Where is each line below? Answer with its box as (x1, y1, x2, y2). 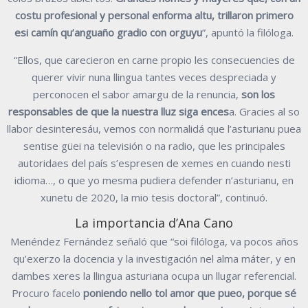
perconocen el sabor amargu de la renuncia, (33, 87, 241, 101)
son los (241, 87, 275, 101)
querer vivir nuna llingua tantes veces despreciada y (32, 69, 276, 84)
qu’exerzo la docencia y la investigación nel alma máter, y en (12, 251, 296, 265)
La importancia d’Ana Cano (75, 214, 233, 231)
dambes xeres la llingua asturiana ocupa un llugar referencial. (12, 268, 296, 283)
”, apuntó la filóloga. (202, 25, 294, 39)
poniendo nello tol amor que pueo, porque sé (83, 285, 296, 300)
